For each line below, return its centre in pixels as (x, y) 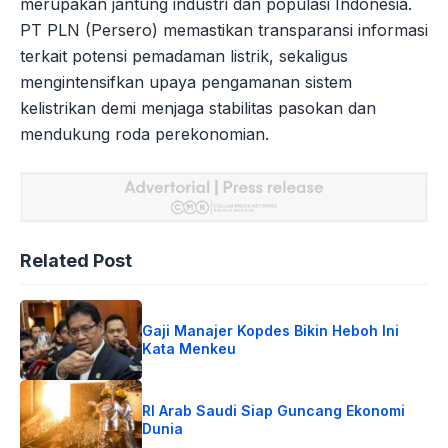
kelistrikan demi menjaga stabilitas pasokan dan (198, 108)
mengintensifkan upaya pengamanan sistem (186, 82)
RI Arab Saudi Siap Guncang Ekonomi (274, 410)
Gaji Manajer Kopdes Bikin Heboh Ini (271, 330)
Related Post (76, 260)
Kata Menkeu (189, 348)
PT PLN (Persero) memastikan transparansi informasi (224, 30)
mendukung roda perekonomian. (144, 134)
